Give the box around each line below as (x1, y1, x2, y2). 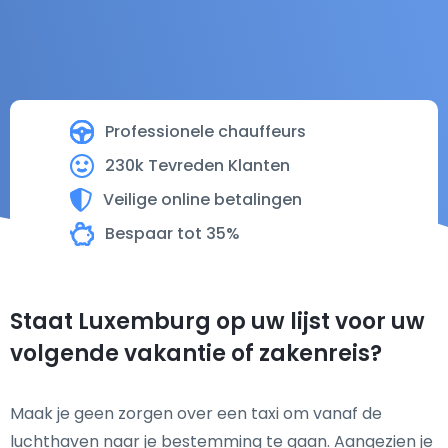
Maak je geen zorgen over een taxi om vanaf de (10, 402, 382, 425)
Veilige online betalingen (103, 188, 302, 211)
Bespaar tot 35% (105, 222, 240, 245)
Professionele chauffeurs (105, 120, 306, 143)
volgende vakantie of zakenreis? (10, 338, 382, 369)
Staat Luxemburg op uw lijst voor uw (10, 306, 425, 337)
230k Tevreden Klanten (105, 154, 290, 177)
